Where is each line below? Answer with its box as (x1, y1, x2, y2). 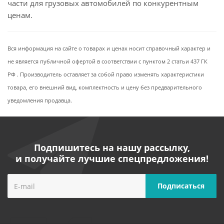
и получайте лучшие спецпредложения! (15, 152, 208, 164)
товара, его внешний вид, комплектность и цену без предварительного (7, 84, 202, 91)
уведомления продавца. (7, 97, 72, 104)
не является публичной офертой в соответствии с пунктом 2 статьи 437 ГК (7, 58, 207, 65)
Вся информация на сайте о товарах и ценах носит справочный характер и (7, 45, 210, 52)
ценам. (7, 10, 32, 20)
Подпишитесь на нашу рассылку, (34, 141, 190, 153)
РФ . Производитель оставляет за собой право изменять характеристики (7, 71, 204, 78)
